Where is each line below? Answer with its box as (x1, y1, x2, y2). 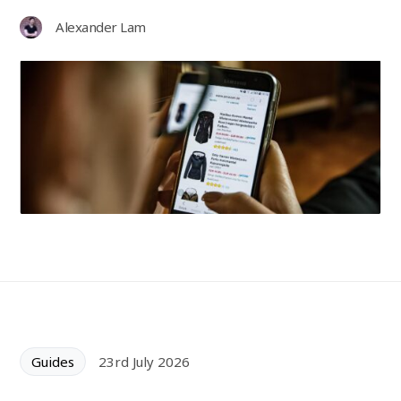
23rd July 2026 (98, 353, 191, 371)
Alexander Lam (55, 17, 146, 36)
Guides (31, 353, 75, 371)
